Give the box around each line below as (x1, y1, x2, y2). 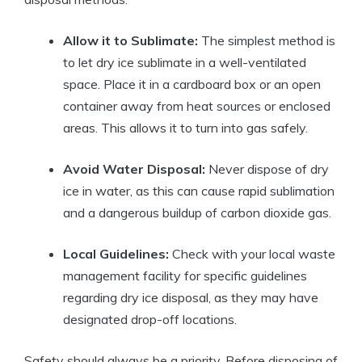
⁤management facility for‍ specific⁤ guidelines (63, 267, 307, 284)
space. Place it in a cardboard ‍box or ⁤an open (63, 75, 321, 92)
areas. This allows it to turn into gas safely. (63, 119, 308, 136)
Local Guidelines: (63, 245, 169, 262)
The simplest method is (198, 32, 335, 48)
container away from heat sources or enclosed (63, 97, 330, 114)
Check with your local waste (169, 245, 335, 262)
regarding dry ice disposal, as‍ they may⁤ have (63, 288, 318, 305)
